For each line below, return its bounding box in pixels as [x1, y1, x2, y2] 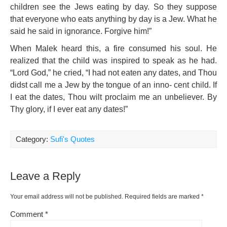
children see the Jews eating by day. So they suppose [10, 3, 217, 11]
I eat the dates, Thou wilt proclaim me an [10, 93, 165, 101]
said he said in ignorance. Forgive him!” [10, 27, 152, 35]
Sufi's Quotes [50, 135, 95, 143]
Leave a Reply [10, 170, 81, 182]
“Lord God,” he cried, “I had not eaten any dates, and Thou [10, 68, 217, 77]
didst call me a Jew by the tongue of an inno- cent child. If [10, 81, 217, 89]
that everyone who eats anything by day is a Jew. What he [10, 15, 217, 23]
